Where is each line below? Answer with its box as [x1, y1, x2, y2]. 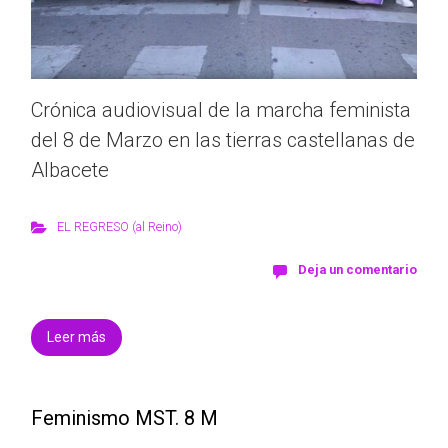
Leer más [47, 329, 106, 346]
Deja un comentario [298, 262, 417, 278]
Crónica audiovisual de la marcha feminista [31, 98, 411, 123]
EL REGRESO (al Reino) [56, 219, 182, 235]
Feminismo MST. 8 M [31, 406, 218, 431]
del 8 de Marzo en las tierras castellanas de [31, 128, 415, 153]
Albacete [31, 158, 109, 183]
